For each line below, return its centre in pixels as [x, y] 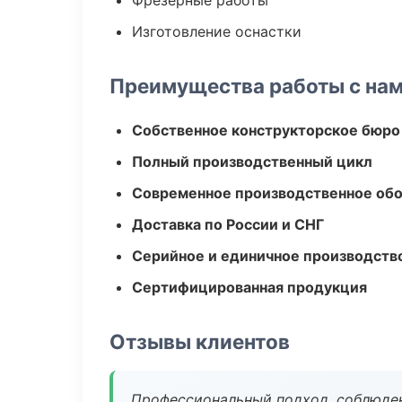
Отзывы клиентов [200, 341]
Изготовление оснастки [217, 31]
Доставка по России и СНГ [228, 224]
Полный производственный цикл [252, 162]
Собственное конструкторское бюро [266, 130]
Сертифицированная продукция [249, 287]
